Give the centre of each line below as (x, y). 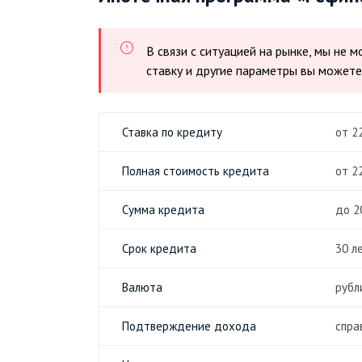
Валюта (142, 287)
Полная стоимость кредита (196, 171)
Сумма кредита (163, 210)
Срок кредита (159, 248)
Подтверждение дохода (189, 326)
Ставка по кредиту (172, 132)
